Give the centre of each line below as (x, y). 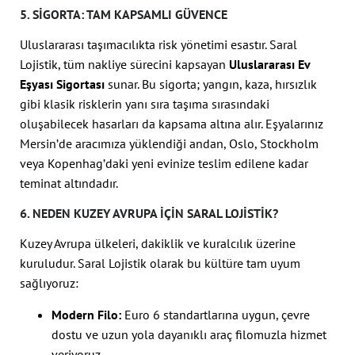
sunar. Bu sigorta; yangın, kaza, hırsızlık (211, 84)
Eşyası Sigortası (62, 84)
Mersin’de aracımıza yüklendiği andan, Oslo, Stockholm (169, 144)
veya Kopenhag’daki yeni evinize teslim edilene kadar (164, 164)
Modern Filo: (86, 314)
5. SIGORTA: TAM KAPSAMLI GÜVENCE (124, 15)
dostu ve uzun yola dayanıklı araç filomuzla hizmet (189, 334)
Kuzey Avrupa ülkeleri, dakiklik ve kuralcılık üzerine (158, 244)
